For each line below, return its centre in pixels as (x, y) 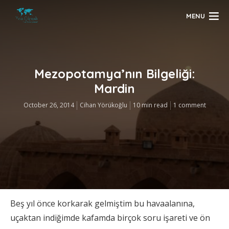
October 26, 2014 (49, 105)
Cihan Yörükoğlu (103, 105)
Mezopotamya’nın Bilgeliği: (114, 74)
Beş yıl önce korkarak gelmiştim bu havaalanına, (102, 203)
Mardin (114, 89)
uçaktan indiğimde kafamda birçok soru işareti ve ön (110, 218)
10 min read (150, 105)
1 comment (189, 105)
